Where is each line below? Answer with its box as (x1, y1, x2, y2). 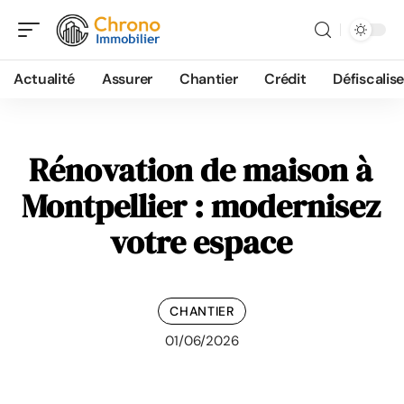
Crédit (264, 69, 307, 88)
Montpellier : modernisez (21, 184, 381, 228)
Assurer (102, 69, 152, 88)
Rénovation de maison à (29, 148, 372, 192)
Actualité (14, 69, 76, 88)
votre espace (109, 220, 292, 264)
